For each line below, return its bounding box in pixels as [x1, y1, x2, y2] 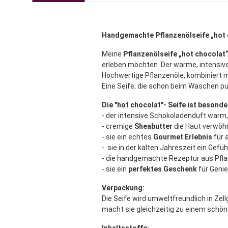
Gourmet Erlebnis [153, 133, 214, 141]
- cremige [101, 122, 134, 131]
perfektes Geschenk [128, 165, 198, 174]
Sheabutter [134, 122, 174, 131]
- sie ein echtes [101, 133, 153, 141]
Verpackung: [101, 184, 145, 192]
